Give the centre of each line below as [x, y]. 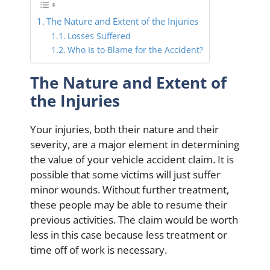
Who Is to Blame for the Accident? [135, 49]
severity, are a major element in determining [135, 144]
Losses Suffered [99, 36]
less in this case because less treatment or [129, 234]
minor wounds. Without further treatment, [130, 189]
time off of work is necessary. [99, 250]
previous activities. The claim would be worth [134, 219]
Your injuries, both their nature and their [124, 129]
